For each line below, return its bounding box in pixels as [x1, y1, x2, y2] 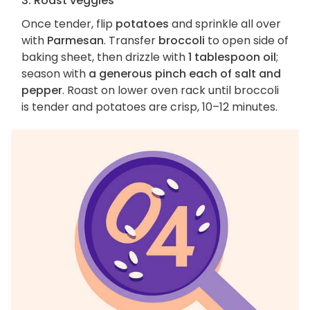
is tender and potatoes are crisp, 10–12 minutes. [21, 98, 277, 115]
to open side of [205, 32, 289, 48]
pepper [21, 82, 62, 98]
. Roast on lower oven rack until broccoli [62, 82, 279, 98]
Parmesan [47, 32, 104, 48]
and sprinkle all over [169, 15, 281, 32]
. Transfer [104, 32, 158, 48]
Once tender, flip [21, 15, 116, 32]
